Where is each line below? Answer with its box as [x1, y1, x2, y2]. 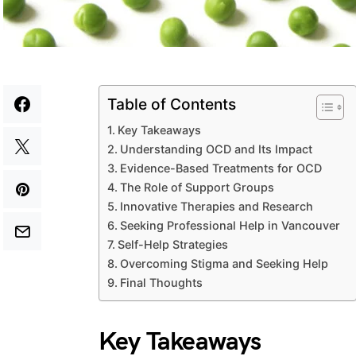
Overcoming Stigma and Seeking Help [119, 257, 328, 270]
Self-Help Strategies [117, 238, 228, 251]
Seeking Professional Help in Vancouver [119, 219, 340, 232]
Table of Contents [107, 95, 236, 114]
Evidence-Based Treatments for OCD [119, 161, 322, 175]
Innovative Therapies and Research [119, 199, 313, 213]
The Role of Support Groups [119, 180, 274, 194]
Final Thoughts [119, 276, 203, 289]
